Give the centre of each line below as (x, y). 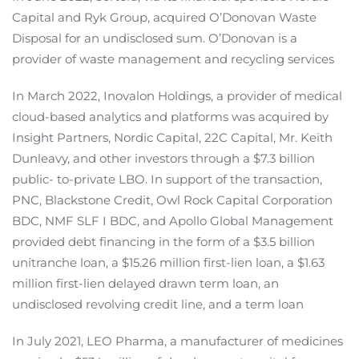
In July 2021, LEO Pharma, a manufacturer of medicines (177, 341)
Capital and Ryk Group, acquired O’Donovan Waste (164, 18)
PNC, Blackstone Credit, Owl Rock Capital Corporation (172, 200)
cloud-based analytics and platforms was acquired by (170, 117)
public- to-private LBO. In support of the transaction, (167, 179)
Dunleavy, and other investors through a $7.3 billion (163, 159)
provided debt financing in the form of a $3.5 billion (163, 242)
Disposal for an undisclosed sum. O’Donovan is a (155, 38)
